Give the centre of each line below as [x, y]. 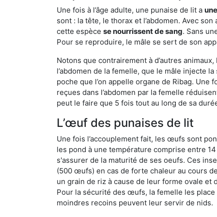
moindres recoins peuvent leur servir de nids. [135, 202]
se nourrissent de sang [143, 31]
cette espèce [80, 31]
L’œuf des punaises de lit [125, 123]
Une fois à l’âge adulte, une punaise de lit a [131, 10]
